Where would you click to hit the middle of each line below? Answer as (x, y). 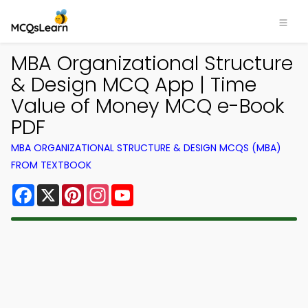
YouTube (157, 189)
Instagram (137, 189)
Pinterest (109, 189)
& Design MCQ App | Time (134, 85)
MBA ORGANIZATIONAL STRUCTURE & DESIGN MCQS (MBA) (146, 148)
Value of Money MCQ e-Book (148, 106)
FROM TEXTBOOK (51, 165)
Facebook (62, 189)
